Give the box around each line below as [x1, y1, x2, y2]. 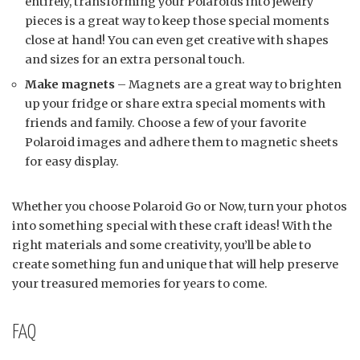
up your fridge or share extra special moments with [25, 96, 325, 111]
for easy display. [25, 153, 119, 169]
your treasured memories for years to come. [12, 276, 268, 291]
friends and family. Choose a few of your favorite [25, 115, 306, 130]
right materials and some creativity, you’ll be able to [12, 237, 311, 252]
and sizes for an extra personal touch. [25, 51, 245, 67]
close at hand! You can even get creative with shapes [25, 32, 329, 47]
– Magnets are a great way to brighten [115, 76, 342, 92]
